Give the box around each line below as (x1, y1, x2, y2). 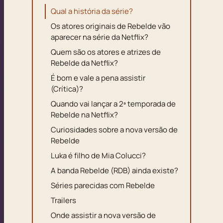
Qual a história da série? (51, 5, 133, 16)
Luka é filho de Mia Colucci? (51, 150, 146, 161)
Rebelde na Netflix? (51, 109, 118, 120)
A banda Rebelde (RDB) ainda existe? (51, 165, 178, 176)
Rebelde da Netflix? (51, 57, 118, 68)
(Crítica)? (51, 83, 83, 94)
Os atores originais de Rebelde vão (51, 20, 170, 31)
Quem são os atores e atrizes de (51, 46, 161, 57)
